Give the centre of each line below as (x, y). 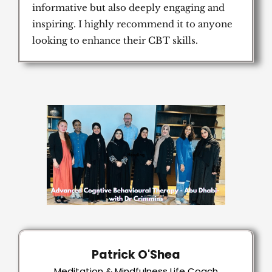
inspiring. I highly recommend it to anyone (132, 24)
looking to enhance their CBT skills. (115, 40)
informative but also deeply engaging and (128, 7)
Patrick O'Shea (136, 255)
